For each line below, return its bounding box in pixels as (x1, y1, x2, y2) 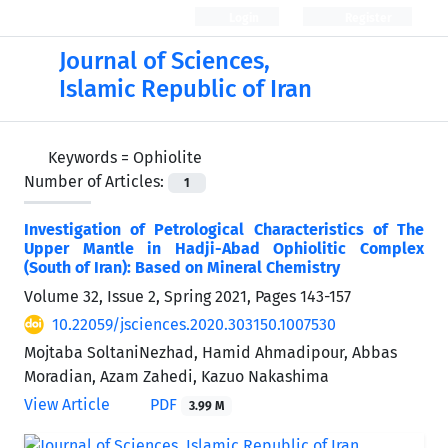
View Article (24, 395, 110, 415)
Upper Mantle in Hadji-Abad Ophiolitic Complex (24, 239, 424, 259)
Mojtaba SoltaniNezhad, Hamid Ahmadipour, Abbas (24, 343, 397, 363)
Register (341, 11, 392, 25)
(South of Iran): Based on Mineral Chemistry (24, 258, 340, 278)
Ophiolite (133, 148, 202, 167)
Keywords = (48, 148, 133, 167)
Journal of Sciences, (58, 47, 270, 75)
